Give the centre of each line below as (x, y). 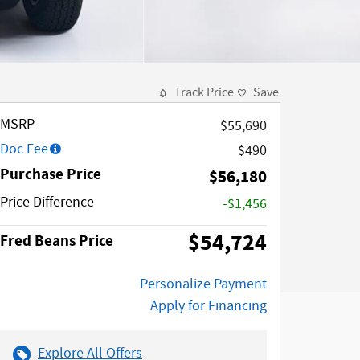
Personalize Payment (203, 284)
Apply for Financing (209, 306)
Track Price (204, 93)
